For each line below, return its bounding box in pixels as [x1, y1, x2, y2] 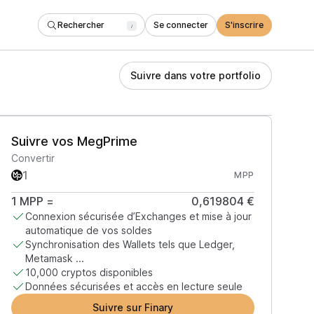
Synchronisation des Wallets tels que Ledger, [25, 238, 235, 250]
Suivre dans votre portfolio [130, 69, 261, 81]
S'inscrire [225, 19, 264, 30]
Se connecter [153, 19, 208, 30]
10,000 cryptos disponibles [25, 266, 153, 278]
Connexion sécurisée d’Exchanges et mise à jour [25, 210, 252, 222]
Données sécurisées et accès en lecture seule [25, 280, 243, 292]
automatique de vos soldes [25, 224, 152, 236]
